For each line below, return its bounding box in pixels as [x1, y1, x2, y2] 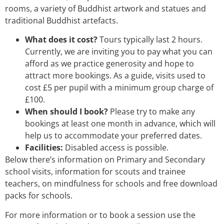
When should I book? [25, 106, 108, 117]
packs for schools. [5, 190, 72, 201]
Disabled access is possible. [63, 142, 168, 153]
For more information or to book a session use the [5, 209, 195, 220]
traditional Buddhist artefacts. [5, 14, 118, 26]
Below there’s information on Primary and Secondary [5, 154, 205, 165]
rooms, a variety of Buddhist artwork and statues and [5, 2, 206, 14]
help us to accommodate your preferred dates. [25, 130, 202, 141]
